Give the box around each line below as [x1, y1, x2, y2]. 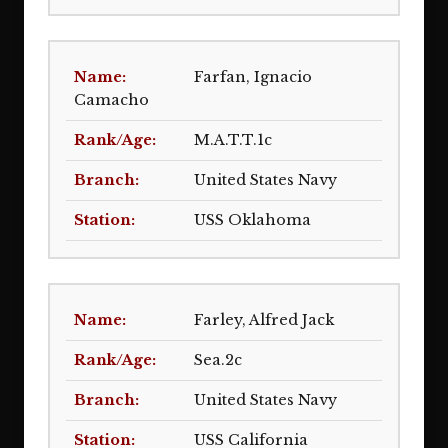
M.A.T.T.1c [194, 131, 272, 149]
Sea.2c [194, 351, 242, 369]
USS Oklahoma [194, 211, 311, 229]
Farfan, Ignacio [194, 68, 312, 86]
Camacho [74, 91, 149, 109]
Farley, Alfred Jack [194, 311, 334, 329]
